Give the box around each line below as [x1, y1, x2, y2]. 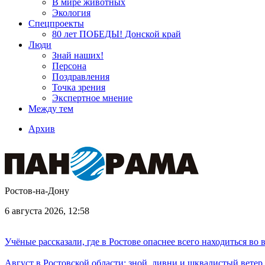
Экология [52, 8, 91, 18]
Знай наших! [52, 50, 104, 60]
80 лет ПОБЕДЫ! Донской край [52, 29, 181, 39]
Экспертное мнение [52, 93, 132, 103]
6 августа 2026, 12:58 [5, 206, 89, 216]
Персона [52, 61, 86, 71]
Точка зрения [52, 82, 105, 92]
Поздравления [52, 72, 109, 82]
